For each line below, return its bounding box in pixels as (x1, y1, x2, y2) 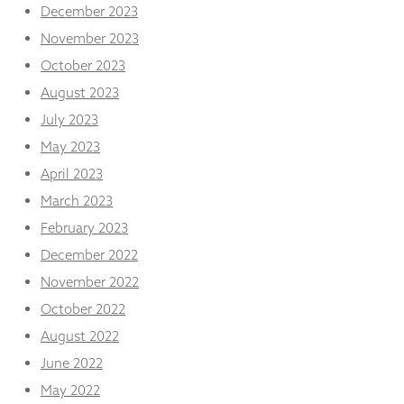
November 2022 (41, 272, 139, 290)
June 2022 (41, 353, 103, 372)
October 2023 (41, 56, 125, 74)
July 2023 (41, 110, 98, 128)
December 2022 (41, 245, 138, 263)
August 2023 (41, 83, 119, 101)
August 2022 (41, 326, 119, 344)
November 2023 (41, 29, 139, 47)
